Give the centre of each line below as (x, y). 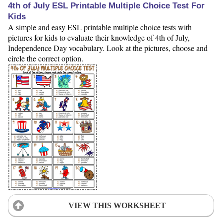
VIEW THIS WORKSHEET (117, 205)
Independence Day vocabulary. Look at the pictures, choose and (108, 48)
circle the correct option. (46, 58)
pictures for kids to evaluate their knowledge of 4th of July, (99, 38)
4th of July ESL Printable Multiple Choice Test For (106, 6)
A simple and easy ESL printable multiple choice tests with (100, 27)
